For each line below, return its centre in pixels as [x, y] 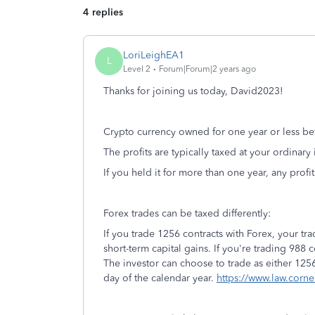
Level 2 [137, 69]
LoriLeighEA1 [154, 55]
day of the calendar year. [160, 278]
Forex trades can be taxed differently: [187, 213]
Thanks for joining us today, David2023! [193, 91]
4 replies [103, 12]
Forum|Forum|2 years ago [207, 69]
